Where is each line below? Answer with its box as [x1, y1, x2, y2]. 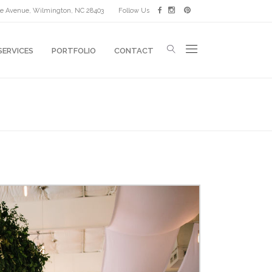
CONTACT [114, 46, 154, 55]
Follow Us [118, 7, 151, 15]
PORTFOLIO [52, 46, 96, 55]
